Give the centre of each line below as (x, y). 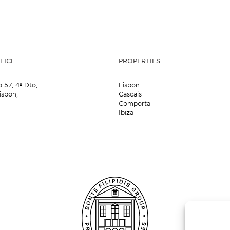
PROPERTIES (139, 60)
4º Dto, (27, 85)
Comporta (134, 103)
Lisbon (129, 85)
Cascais (130, 94)
